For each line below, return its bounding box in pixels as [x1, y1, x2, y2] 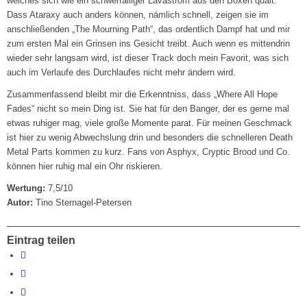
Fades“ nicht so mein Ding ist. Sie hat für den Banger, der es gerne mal [7, 103, 290, 114]
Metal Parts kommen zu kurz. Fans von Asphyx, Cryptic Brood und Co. [7, 147, 291, 158]
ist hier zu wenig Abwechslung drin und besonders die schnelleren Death [7, 132, 293, 143]
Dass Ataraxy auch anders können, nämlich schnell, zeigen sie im [7, 10, 269, 21]
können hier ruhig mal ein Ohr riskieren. [7, 161, 163, 172]
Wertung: [7, 183, 46, 194]
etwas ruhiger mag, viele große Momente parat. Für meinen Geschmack [7, 118, 293, 129]
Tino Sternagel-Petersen [33, 197, 132, 208]
